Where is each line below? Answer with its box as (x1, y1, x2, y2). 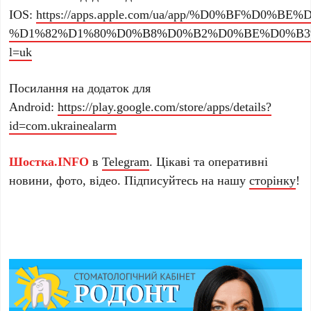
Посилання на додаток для (9, 78, 151, 96)
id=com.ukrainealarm (9, 116, 117, 133)
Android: (9, 97, 58, 115)
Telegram (102, 152, 150, 169)
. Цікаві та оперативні (149, 152, 269, 169)
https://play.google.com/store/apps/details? (58, 97, 272, 115)
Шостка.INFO (9, 152, 90, 169)
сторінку (249, 171, 296, 188)
